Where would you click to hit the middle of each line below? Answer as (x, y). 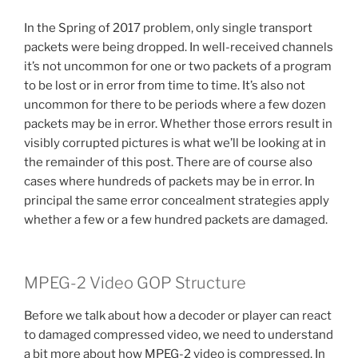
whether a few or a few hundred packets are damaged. (176, 220)
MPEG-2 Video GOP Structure (135, 282)
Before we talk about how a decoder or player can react (178, 315)
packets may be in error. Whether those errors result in (178, 124)
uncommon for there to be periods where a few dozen (175, 105)
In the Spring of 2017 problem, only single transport (168, 28)
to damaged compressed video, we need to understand (179, 334)
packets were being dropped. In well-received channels (179, 48)
